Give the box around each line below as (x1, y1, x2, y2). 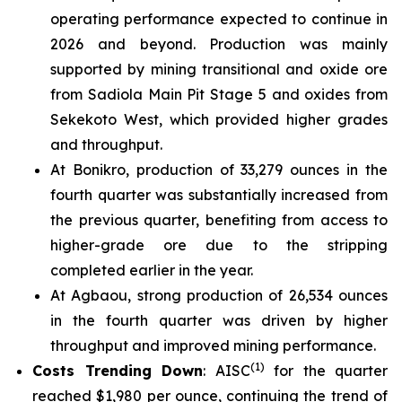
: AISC (203, 362, 250, 380)
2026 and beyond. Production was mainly (50, 35, 388, 53)
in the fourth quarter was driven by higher (50, 311, 388, 329)
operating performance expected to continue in (50, 10, 388, 28)
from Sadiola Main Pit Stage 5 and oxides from (50, 85, 388, 103)
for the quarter (264, 362, 388, 380)
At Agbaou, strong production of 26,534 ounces (50, 286, 388, 304)
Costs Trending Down (32, 362, 203, 380)
